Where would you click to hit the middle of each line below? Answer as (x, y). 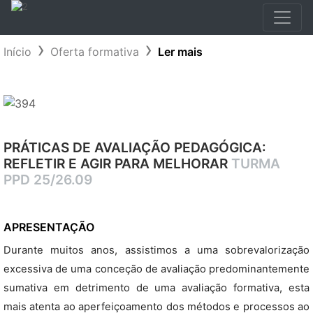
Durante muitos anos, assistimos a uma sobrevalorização (156, 250)
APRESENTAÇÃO (49, 227)
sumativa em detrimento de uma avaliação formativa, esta (156, 288)
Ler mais (180, 52)
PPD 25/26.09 (48, 180)
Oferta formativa (95, 52)
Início (17, 52)
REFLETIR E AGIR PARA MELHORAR (117, 163)
